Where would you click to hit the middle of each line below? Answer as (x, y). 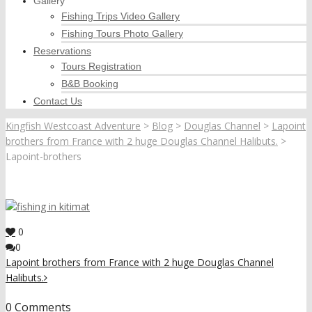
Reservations (62, 51)
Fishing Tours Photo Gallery (122, 33)
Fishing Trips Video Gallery (120, 16)
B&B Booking (90, 84)
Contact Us (58, 101)
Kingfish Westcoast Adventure (73, 126)
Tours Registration (101, 66)
